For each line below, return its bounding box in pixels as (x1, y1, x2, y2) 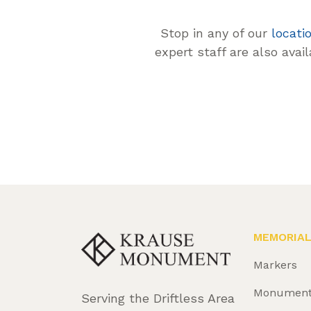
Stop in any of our (160, 26, 271, 41)
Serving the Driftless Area (81, 291, 235, 306)
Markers (253, 258, 298, 271)
